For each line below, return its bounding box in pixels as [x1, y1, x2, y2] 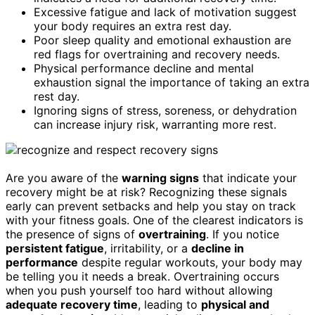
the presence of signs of [6, 226, 139, 241]
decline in [191, 240, 244, 255]
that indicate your [199, 170, 297, 185]
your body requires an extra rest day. [34, 18, 231, 33]
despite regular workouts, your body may [78, 255, 302, 269]
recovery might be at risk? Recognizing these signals [6, 184, 287, 199]
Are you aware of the [6, 170, 122, 185]
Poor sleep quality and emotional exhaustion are [34, 32, 291, 47]
